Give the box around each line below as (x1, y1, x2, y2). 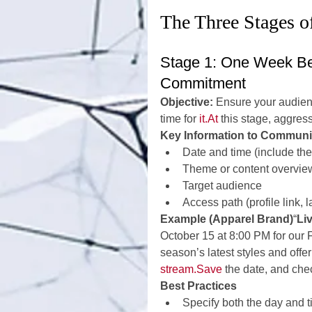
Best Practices (160, 280, 237, 292)
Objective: (160, 96, 213, 108)
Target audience (182, 180, 262, 192)
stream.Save (160, 263, 222, 275)
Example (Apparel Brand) (160, 213, 293, 225)
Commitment (160, 75, 246, 92)
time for (160, 113, 199, 125)
